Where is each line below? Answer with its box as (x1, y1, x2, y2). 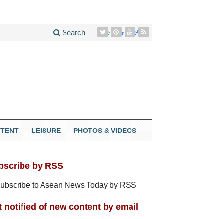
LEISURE (31, 126, 61, 134)
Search (60, 28, 85, 37)
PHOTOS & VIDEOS (73, 126, 136, 134)
